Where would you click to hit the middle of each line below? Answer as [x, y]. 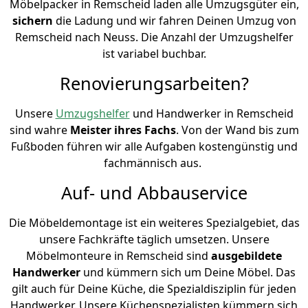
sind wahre [40, 130]
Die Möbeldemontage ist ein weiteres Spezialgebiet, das [154, 222]
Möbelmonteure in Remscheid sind [119, 255]
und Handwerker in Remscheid [211, 113]
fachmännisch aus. [154, 163]
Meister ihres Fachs [123, 130]
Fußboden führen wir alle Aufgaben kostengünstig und [154, 146]
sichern [34, 20]
